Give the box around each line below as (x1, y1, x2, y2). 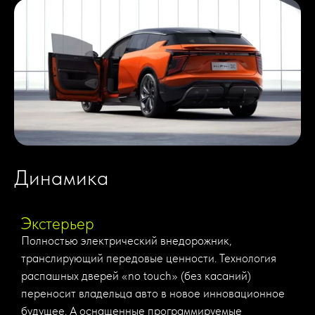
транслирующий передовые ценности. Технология (21, 250, 276, 265)
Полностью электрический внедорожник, (21, 233, 232, 247)
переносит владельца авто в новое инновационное (21, 285, 285, 300)
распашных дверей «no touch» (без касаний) (21, 268, 251, 283)
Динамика (14, 164, 109, 190)
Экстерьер (21, 213, 94, 233)
